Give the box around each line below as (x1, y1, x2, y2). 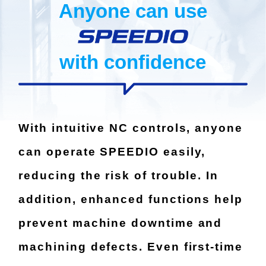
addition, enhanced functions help (18, 193, 243, 206)
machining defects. (18, 240, 147, 254)
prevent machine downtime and (18, 217, 223, 230)
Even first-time (147, 240, 243, 254)
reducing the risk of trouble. (18, 169, 207, 182)
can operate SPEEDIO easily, (18, 145, 206, 159)
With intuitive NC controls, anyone (18, 122, 243, 135)
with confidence (59, 51, 207, 74)
